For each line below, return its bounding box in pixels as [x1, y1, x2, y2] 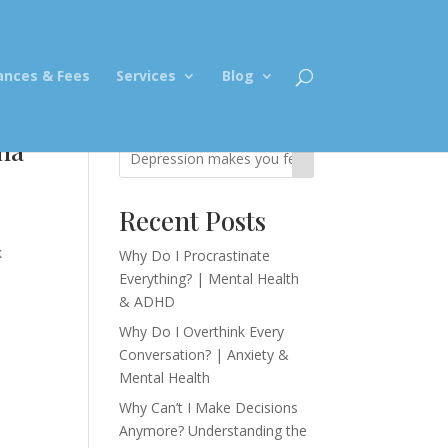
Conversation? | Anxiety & [119, 345, 290, 364]
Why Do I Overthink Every [119, 322, 285, 341]
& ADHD [119, 292, 176, 311]
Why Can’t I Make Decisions [119, 398, 299, 417]
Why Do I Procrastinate [119, 246, 271, 265]
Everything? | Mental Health [119, 269, 300, 288]
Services [115, 66, 176, 85]
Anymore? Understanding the [119, 421, 308, 440]
